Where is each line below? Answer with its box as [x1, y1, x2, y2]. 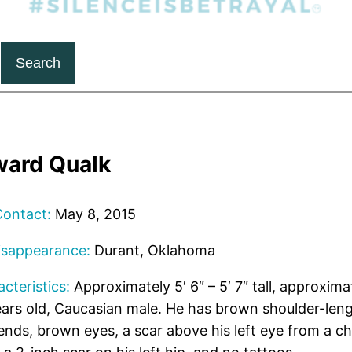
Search [15, 55, 60, 71]
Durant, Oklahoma [90, 242, 215, 259]
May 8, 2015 [50, 206, 136, 223]
